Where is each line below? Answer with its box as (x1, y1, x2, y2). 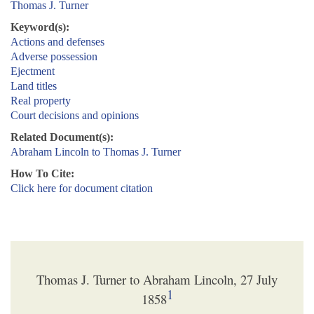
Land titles (11, 80, 57, 93)
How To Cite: (11, 168, 74, 180)
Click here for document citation (11, 182, 153, 195)
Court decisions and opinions (11, 109, 139, 122)
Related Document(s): (11, 131, 114, 144)
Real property (11, 95, 71, 107)
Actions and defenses (11, 36, 104, 48)
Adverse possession (11, 50, 97, 63)
